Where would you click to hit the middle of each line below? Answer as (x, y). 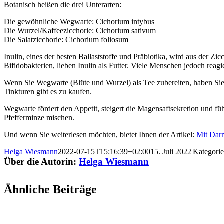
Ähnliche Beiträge (50, 190)
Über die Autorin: (41, 162)
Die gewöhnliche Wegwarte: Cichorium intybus (79, 22)
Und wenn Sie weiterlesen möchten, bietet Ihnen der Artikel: (100, 135)
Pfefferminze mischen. (39, 118)
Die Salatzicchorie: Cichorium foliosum (66, 40)
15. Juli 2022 (171, 152)
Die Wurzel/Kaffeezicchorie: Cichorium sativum (80, 31)
